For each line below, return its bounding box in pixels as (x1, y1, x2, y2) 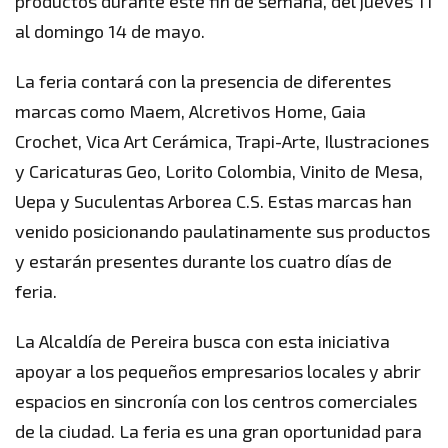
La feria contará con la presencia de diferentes (15, 69, 391, 92)
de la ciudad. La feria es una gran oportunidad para (15, 419, 422, 442)
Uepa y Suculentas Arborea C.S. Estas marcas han (15, 189, 412, 212)
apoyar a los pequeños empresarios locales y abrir (15, 359, 421, 382)
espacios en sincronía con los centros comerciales (15, 389, 417, 412)
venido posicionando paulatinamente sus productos (15, 219, 430, 242)
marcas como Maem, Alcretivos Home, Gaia (15, 99, 366, 122)
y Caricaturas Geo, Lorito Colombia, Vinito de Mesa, (15, 159, 423, 182)
